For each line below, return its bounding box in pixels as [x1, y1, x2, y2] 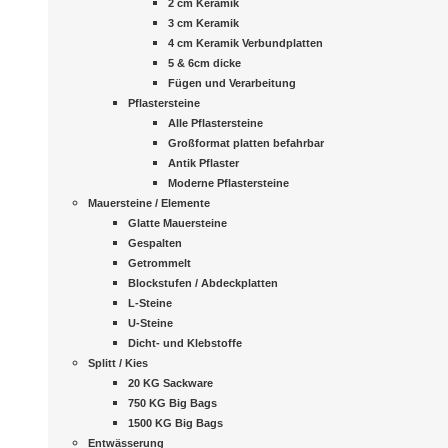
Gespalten [128, 237, 182, 249]
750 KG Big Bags [128, 397, 217, 409]
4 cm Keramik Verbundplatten [168, 37, 323, 49]
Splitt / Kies [88, 357, 148, 369]
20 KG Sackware [128, 377, 213, 389]
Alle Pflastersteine [168, 117, 263, 129]
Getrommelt [128, 257, 191, 269]
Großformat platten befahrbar [168, 137, 324, 149]
